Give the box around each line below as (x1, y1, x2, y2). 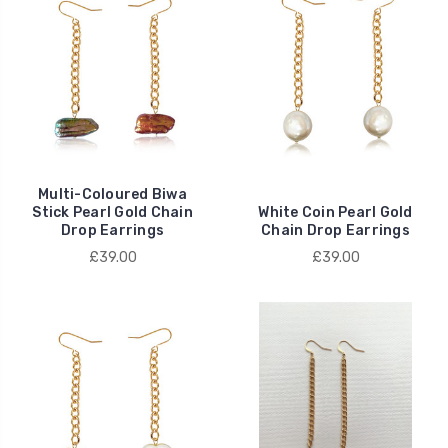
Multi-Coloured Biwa (38, 185, 187, 203)
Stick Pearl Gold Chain (32, 203, 193, 221)
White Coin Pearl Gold (258, 203, 413, 221)
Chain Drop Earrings (261, 221, 410, 239)
